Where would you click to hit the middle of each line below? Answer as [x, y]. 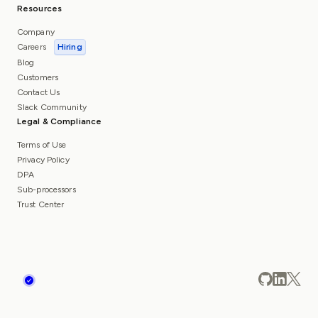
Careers [33, 47]
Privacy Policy [43, 160]
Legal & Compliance [60, 121]
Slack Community [52, 107]
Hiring [70, 47]
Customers [38, 77]
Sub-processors [46, 190]
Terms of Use [42, 145]
